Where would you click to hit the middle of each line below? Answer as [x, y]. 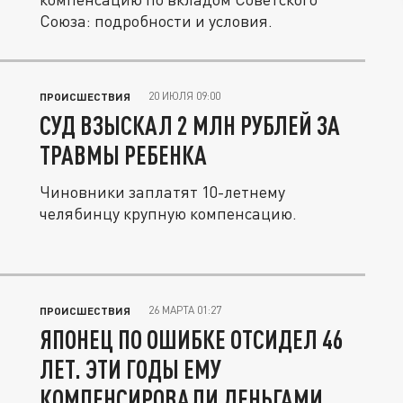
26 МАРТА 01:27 [185, 310]
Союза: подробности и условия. [156, 21]
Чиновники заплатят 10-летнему [162, 192]
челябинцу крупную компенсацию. [168, 213]
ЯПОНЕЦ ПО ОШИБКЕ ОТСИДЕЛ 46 [192, 339]
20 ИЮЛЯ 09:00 [184, 96]
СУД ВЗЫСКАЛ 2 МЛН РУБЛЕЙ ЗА [190, 125]
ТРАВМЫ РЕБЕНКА [123, 155]
